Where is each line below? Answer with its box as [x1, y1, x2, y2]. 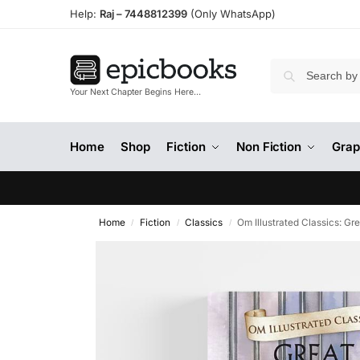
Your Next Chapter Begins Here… [70, 87, 201, 98]
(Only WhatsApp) [187, 7, 276, 20]
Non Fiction [236, 139, 301, 154]
